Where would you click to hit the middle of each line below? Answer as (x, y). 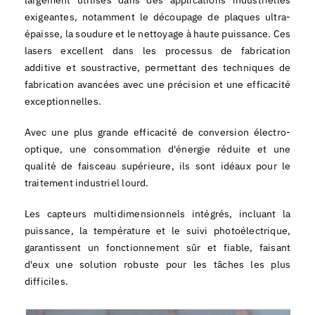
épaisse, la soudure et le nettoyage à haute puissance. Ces (157, 33)
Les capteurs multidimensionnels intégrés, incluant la (157, 213)
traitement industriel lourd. (86, 182)
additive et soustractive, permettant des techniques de (157, 67)
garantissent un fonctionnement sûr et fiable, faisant (157, 247)
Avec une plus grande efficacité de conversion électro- (157, 132)
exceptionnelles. (63, 101)
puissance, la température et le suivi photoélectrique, (157, 230)
